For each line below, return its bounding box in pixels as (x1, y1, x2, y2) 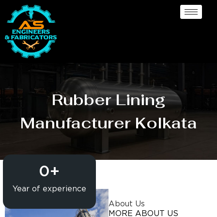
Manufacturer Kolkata (20, 112, 197, 133)
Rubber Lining (51, 89, 166, 109)
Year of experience (12, 185, 86, 193)
